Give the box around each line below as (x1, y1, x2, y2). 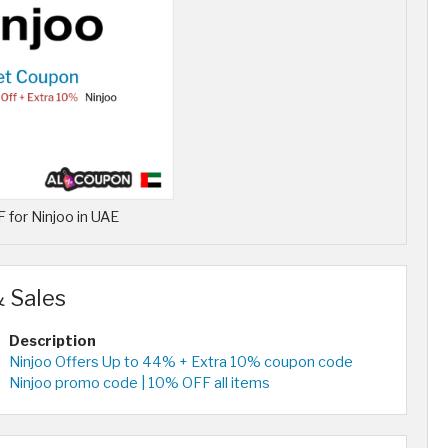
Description (9, 332, 96, 351)
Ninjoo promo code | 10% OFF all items (9, 374, 270, 393)
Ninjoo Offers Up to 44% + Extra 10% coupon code (9, 353, 353, 372)
